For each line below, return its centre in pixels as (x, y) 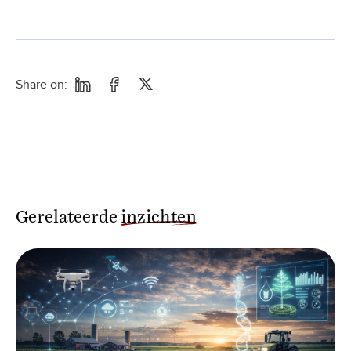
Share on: (42, 84)
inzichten (159, 210)
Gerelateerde (68, 210)
